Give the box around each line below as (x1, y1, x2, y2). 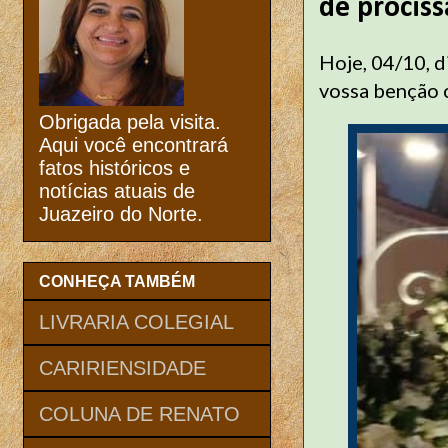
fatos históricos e (39, 157, 190, 180)
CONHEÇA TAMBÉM (39, 272, 195, 290)
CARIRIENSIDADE (39, 356, 206, 379)
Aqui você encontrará (39, 134, 228, 157)
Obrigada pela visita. (39, 111, 221, 134)
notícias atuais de (39, 180, 195, 203)
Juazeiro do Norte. (39, 203, 203, 226)
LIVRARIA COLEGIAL (39, 310, 234, 333)
